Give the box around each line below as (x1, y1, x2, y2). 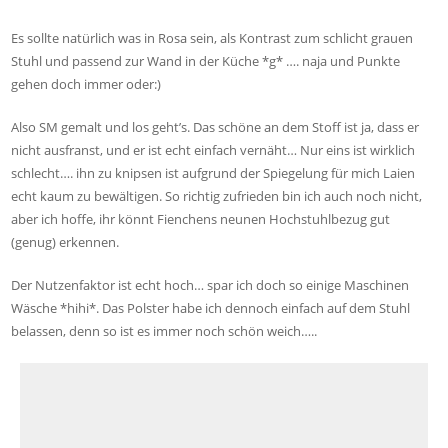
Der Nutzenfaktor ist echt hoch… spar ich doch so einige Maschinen (11, 275, 410, 294)
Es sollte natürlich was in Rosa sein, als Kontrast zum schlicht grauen (11, 28, 414, 47)
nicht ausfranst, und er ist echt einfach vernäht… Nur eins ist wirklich (11, 140, 416, 159)
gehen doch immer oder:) (11, 74, 162, 93)
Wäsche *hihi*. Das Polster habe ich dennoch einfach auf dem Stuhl (11, 298, 411, 317)
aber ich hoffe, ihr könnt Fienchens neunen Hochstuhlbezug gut (11, 209, 391, 228)
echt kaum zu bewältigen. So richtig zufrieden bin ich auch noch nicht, (11, 186, 423, 205)
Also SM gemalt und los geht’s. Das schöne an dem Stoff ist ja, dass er (11, 117, 420, 136)
